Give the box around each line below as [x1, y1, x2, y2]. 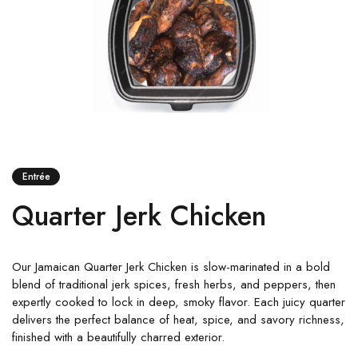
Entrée [22, 169, 50, 184]
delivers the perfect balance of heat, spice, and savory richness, [12, 310, 344, 328]
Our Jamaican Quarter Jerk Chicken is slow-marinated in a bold [12, 257, 330, 276]
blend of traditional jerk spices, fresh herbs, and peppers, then [12, 275, 336, 293]
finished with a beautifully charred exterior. [12, 328, 225, 346]
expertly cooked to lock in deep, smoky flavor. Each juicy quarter [12, 292, 345, 311]
